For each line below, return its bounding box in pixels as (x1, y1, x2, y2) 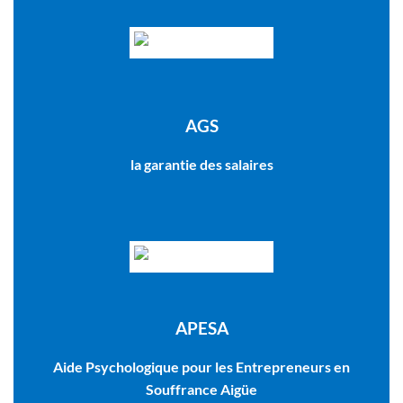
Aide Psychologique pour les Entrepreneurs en (53, 358, 350, 376)
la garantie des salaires (130, 156, 273, 174)
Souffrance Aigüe (146, 381, 257, 399)
